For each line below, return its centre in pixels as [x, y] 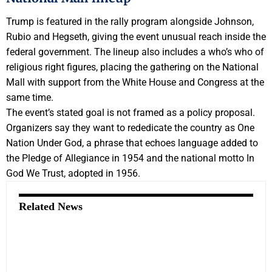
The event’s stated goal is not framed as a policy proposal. [131, 112]
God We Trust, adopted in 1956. [73, 173]
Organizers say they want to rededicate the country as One [130, 127]
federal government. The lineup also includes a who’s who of [135, 52]
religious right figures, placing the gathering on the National [132, 67]
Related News [51, 206]
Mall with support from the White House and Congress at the [135, 82]
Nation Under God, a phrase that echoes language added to [132, 143]
